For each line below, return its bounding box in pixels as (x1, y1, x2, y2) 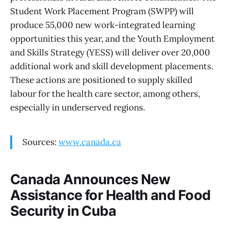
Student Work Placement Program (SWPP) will (10, 6, 194, 17)
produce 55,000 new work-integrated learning (10, 19, 195, 31)
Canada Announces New (10, 170, 170, 188)
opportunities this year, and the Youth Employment (10, 33, 215, 45)
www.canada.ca (59, 136, 121, 148)
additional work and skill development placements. (10, 61, 213, 72)
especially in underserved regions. (10, 102, 145, 113)
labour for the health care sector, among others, (10, 88, 200, 100)
